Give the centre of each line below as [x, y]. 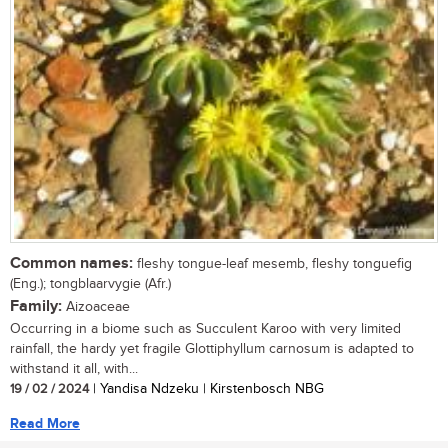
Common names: [71, 263]
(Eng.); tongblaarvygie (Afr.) [90, 283]
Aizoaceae [96, 306]
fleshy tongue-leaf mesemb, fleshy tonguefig [272, 263]
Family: [36, 306]
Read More [45, 423]
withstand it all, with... [74, 368]
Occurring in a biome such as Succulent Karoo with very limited [205, 328]
